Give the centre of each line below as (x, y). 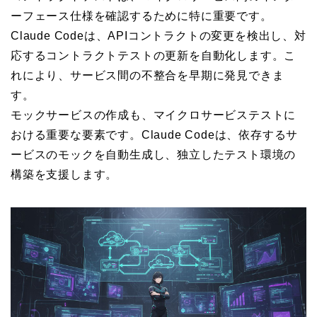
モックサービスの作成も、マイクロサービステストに (154, 115)
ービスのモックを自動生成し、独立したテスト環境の (154, 154)
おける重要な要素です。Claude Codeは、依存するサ (155, 134)
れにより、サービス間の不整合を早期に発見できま (148, 75)
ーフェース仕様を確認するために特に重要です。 (142, 16)
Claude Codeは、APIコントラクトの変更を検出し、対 (158, 35)
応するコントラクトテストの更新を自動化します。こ (154, 55)
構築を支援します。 (64, 174)
